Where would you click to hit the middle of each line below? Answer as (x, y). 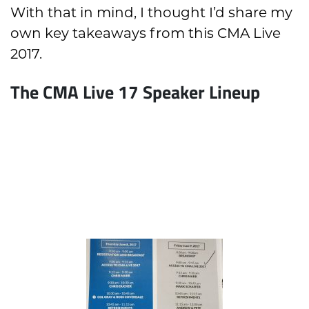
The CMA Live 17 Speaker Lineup (135, 91)
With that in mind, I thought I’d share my (151, 12)
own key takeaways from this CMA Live (146, 33)
